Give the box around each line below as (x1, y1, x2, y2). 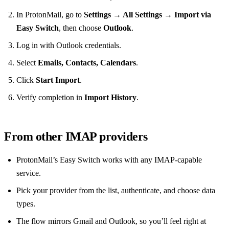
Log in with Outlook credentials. (16, 41, 121, 50)
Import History (84, 93, 136, 102)
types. (16, 199, 35, 209)
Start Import (36, 76, 80, 85)
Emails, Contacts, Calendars (38, 58, 136, 67)
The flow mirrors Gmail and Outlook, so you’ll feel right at (16, 217, 206, 226)
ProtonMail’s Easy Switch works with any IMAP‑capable (16, 155, 202, 165)
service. (16, 169, 41, 178)
